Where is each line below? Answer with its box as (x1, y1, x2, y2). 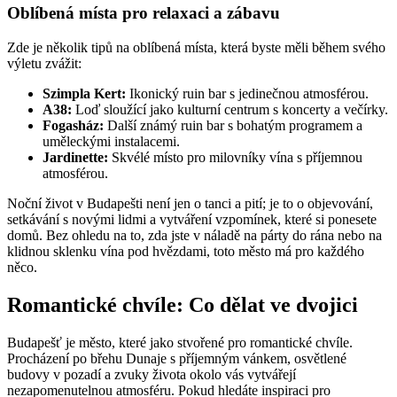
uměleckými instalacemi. (43, 133, 180, 149)
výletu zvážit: (7, 55, 82, 71)
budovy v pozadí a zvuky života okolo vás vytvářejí (7, 366, 296, 382)
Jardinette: (43, 149, 108, 165)
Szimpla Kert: (43, 85, 126, 101)
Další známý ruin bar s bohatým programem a (104, 117, 362, 133)
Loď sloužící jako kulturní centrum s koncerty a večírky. (72, 101, 388, 117)
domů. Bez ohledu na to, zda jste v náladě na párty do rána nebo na (7, 227, 382, 243)
